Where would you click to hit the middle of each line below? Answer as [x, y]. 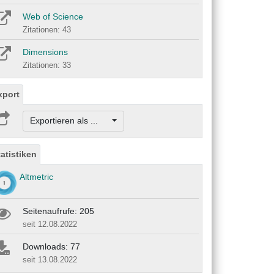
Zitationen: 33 [47, 65]
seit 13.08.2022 [50, 259]
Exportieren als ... [70, 121]
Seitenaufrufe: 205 [58, 211]
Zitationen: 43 [47, 30]
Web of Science [53, 17]
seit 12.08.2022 [50, 224]
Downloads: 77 [51, 246]
